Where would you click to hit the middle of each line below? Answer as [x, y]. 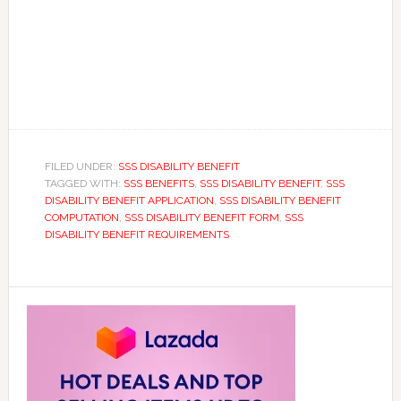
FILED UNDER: [81, 166]
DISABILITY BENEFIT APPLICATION [129, 200]
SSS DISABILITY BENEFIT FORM [201, 217]
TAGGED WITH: [84, 183]
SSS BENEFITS [158, 183]
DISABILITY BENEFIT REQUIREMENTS [137, 234]
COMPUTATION [81, 217]
